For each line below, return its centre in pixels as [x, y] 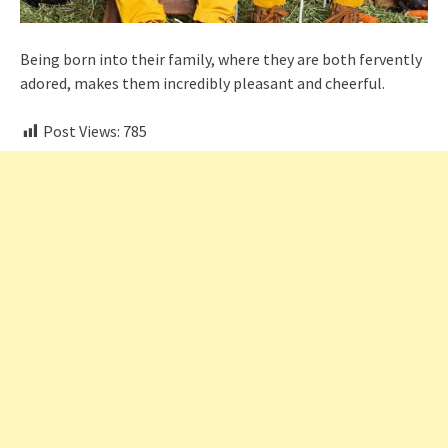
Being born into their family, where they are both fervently [221, 58]
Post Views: [81, 130]
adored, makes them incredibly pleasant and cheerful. [202, 82]
